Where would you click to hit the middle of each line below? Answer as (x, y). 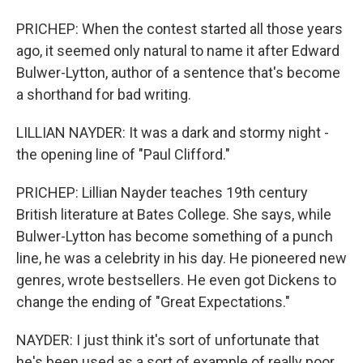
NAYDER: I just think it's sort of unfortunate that (168, 340)
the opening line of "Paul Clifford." (123, 154)
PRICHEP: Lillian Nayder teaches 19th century (162, 192)
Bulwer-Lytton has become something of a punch (175, 236)
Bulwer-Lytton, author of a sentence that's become (178, 73)
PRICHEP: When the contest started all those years (179, 29)
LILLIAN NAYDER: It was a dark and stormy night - (173, 132)
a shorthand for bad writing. (104, 94)
